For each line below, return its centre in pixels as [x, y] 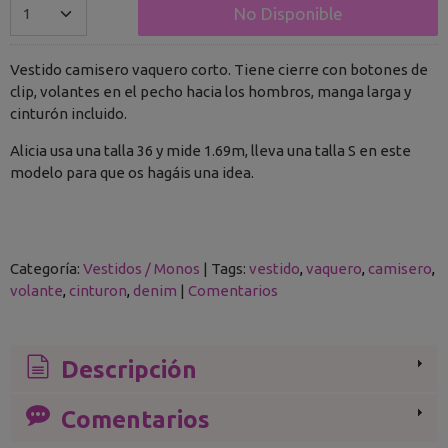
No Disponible [288, 13]
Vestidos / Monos [141, 268]
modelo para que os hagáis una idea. [132, 172]
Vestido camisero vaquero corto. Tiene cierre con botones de [219, 69]
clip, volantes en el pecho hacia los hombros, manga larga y [210, 91]
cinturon [98, 290]
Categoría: [46, 268]
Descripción [125, 370]
